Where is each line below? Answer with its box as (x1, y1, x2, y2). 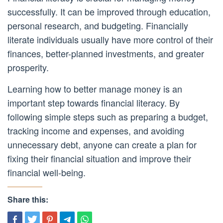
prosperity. (7, 61, 49, 74)
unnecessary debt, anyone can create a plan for (7, 138, 197, 151)
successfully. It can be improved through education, (7, 5, 211, 18)
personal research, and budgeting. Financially (7, 19, 188, 32)
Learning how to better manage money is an (7, 82, 182, 96)
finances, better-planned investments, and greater (7, 47, 204, 60)
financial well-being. (7, 166, 86, 179)
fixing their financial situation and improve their (7, 152, 191, 165)
